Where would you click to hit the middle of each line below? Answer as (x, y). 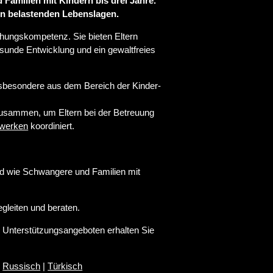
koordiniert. (51, 126)
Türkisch (65, 266)
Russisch (22, 266)
